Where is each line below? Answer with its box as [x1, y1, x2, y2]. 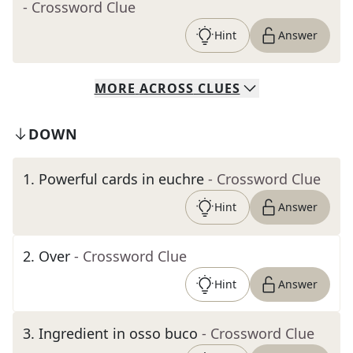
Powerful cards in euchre [39, 169, 204, 188]
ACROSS [139, 80, 194, 97]
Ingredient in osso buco [39, 324, 198, 343]
